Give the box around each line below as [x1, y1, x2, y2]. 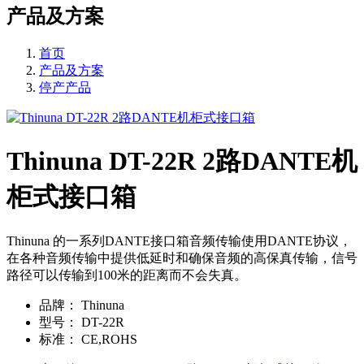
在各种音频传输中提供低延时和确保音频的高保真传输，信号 [6, 250, 357, 265]
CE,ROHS [78, 331, 137, 346]
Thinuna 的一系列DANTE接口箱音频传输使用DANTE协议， [6, 233, 352, 248]
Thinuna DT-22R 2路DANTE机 [6, 146, 357, 176]
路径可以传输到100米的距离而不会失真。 [6, 267, 247, 282]
